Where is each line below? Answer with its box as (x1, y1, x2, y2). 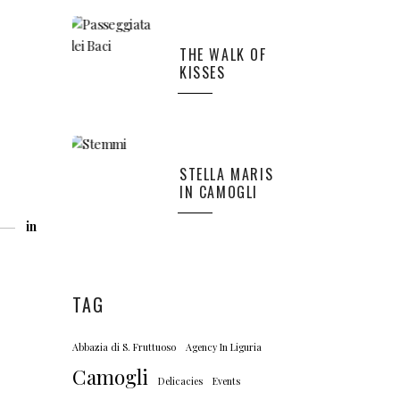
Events (212, 374, 240, 387)
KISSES (179, 62, 226, 83)
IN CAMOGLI (179, 181, 258, 203)
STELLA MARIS (179, 163, 274, 185)
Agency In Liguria (186, 340, 262, 354)
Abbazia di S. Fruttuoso (72, 340, 176, 354)
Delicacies (158, 374, 203, 387)
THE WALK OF (179, 44, 267, 65)
